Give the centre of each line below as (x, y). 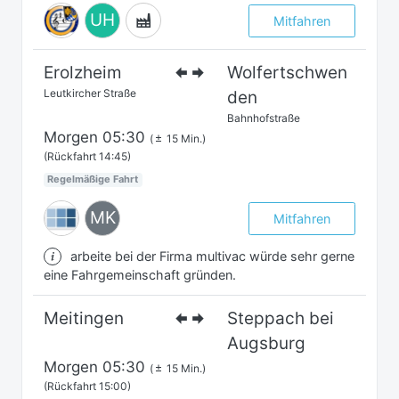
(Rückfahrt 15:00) (87, 387)
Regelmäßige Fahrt (93, 179)
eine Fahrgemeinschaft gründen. (140, 275)
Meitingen (84, 319)
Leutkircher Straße (90, 94)
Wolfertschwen (288, 73)
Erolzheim (83, 73)
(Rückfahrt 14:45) (87, 157)
